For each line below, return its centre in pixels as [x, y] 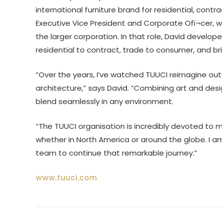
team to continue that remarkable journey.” [116, 153]
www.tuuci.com [66, 178]
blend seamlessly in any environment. [107, 101]
